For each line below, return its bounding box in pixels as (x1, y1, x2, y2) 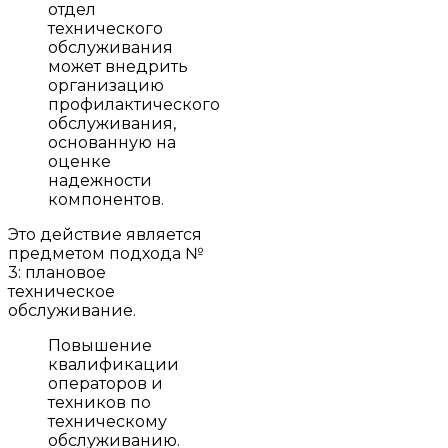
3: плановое (8, 262, 106, 282)
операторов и (48, 373, 163, 393)
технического (48, 18, 163, 38)
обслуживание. (8, 300, 136, 320)
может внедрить (48, 56, 188, 76)
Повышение (48, 335, 152, 355)
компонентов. (48, 189, 164, 209)
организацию (48, 75, 164, 95)
